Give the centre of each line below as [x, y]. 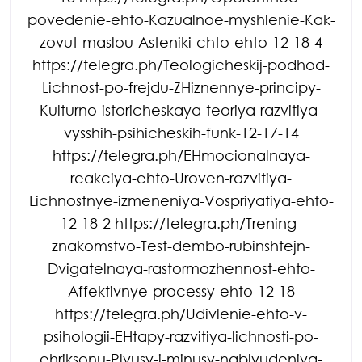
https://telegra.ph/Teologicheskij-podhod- [181, 64]
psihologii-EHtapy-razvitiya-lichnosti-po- [181, 336]
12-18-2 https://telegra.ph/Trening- [181, 223]
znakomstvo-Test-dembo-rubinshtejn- [181, 245]
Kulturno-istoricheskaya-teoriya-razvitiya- [181, 109]
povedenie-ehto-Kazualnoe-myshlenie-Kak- [181, 19]
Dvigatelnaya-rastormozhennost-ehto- [181, 268]
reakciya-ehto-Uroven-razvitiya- [181, 177]
